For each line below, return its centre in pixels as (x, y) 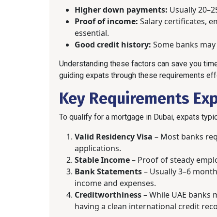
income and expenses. (115, 183)
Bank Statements (108, 171)
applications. (98, 148)
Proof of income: (106, 21)
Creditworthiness (108, 194)
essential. (92, 33)
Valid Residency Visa (114, 136)
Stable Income (102, 160)
